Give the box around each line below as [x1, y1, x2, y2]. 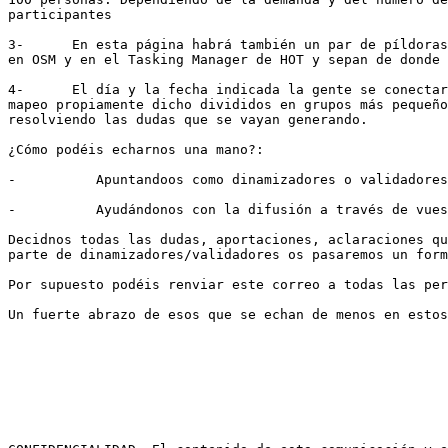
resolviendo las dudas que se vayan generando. [8, 112, 368, 128]
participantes [8, 7, 112, 23]
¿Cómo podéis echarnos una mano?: [8, 142, 264, 158]
